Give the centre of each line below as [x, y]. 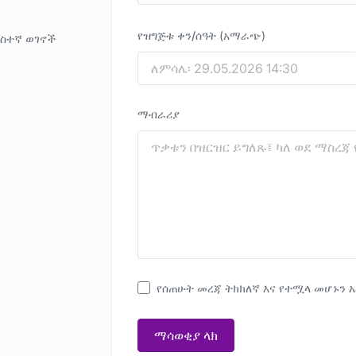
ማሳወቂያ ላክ [186, 335]
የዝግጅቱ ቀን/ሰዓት [178, 35]
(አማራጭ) [242, 35]
